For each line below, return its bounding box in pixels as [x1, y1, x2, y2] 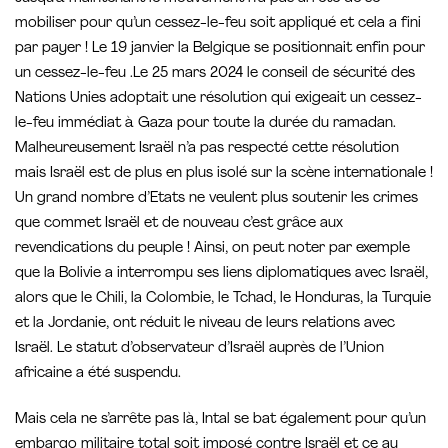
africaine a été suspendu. [15, 366, 181, 382]
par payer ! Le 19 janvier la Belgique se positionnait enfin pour [15, 41, 425, 57]
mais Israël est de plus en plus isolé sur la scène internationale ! [15, 166, 433, 182]
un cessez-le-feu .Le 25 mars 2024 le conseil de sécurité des [15, 66, 415, 82]
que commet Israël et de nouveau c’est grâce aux [15, 216, 343, 232]
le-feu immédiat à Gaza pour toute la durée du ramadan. [15, 116, 396, 132]
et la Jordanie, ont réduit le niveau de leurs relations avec [15, 316, 395, 332]
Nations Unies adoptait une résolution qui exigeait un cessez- [15, 91, 422, 107]
